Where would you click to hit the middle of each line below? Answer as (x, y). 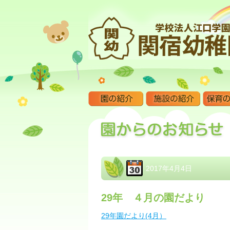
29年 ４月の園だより (153, 198)
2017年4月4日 (169, 168)
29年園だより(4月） (134, 216)
